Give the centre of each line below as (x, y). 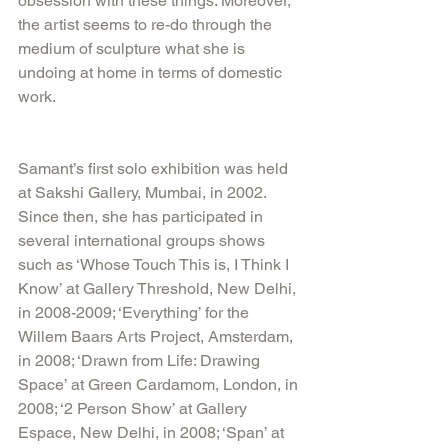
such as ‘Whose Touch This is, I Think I (155, 264)
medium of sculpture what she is (133, 48)
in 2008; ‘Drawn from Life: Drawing (141, 360)
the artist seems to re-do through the (147, 24)
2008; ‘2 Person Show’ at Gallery (134, 408)
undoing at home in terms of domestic (152, 72)
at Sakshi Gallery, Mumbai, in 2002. (144, 192)
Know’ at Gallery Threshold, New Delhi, (159, 288)
